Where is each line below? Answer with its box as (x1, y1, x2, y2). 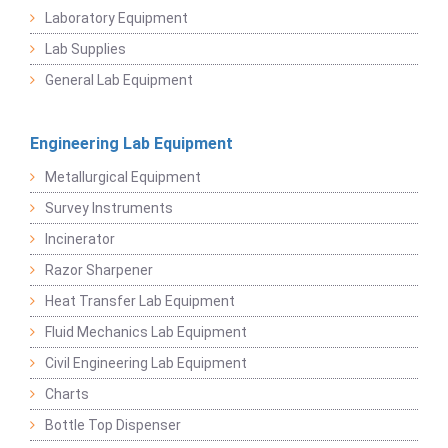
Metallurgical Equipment (45, 169, 201, 186)
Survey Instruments (45, 200, 173, 217)
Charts (45, 386, 89, 403)
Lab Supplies (45, 41, 126, 58)
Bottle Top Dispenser (45, 417, 181, 434)
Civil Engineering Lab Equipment (45, 355, 247, 372)
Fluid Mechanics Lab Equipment (45, 324, 247, 341)
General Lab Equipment (45, 72, 193, 89)
